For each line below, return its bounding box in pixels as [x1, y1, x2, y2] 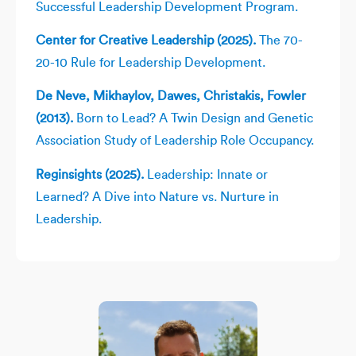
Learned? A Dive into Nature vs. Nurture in [36, 190, 279, 203]
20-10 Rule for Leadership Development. [36, 56, 265, 69]
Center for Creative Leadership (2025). [36, 33, 256, 47]
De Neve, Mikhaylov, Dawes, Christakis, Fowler [36, 90, 306, 103]
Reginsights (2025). [36, 168, 144, 181]
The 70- [256, 33, 303, 47]
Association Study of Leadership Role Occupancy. [36, 134, 314, 148]
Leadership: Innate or [144, 168, 268, 181]
